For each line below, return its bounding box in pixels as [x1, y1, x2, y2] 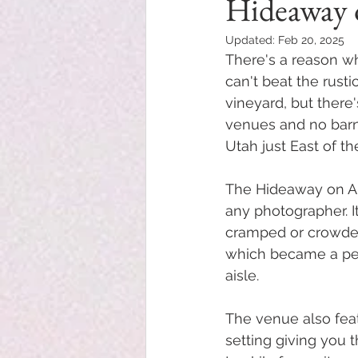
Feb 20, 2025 [278, 34, 344, 46]
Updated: [225, 34, 278, 46]
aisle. [225, 267, 263, 284]
